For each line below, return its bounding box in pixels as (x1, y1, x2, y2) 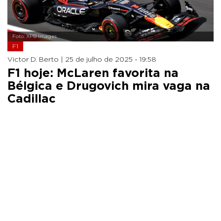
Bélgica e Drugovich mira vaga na (7, 80, 210, 92)
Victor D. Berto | (7, 56, 65, 63)
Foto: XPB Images (12, 34, 57, 39)
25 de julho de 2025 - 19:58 (65, 56, 156, 63)
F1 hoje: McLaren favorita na (7, 67, 179, 79)
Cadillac (7, 93, 56, 105)
